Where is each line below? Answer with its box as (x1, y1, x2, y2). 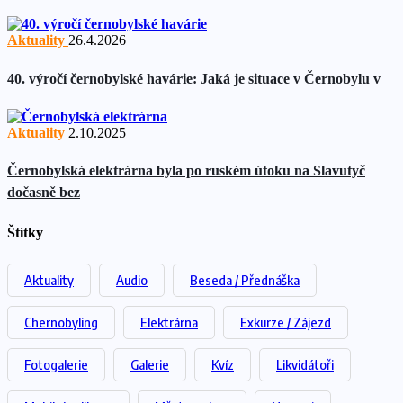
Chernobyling (24, 313, 98, 330)
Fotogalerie (24, 355, 88, 372)
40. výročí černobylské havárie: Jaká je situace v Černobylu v (7, 70, 381, 86)
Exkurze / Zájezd (240, 313, 331, 330)
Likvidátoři (276, 355, 334, 372)
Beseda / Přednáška (190, 271, 300, 288)
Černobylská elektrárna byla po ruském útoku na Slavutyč (7, 163, 365, 179)
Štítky (7, 225, 43, 241)
